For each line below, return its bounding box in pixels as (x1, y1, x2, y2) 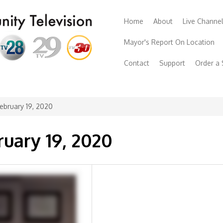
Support (159, 59, 185, 67)
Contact (124, 59, 149, 67)
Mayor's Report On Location (124, 38, 215, 46)
